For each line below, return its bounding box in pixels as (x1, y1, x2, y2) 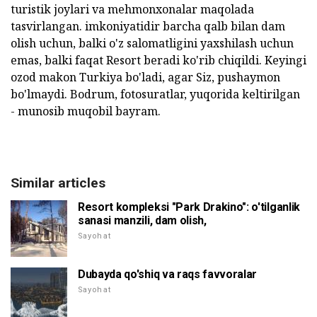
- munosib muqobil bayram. (11, 103, 161, 119)
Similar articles (11, 174, 105, 191)
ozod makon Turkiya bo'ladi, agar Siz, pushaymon (11, 69, 280, 85)
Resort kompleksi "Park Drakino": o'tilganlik (78, 200, 300, 214)
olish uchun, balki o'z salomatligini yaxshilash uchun (11, 35, 294, 51)
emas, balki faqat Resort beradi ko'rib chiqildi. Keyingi (11, 52, 306, 68)
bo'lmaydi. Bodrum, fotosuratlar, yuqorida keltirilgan (11, 86, 300, 102)
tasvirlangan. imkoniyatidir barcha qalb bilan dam (11, 18, 285, 34)
